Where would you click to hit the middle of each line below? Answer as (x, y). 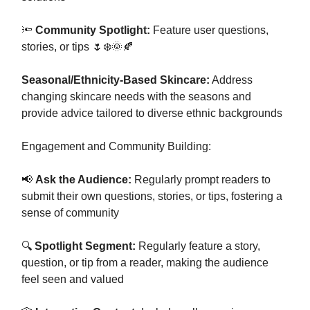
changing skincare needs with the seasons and (136, 97)
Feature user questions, (209, 30)
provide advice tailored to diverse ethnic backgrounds (152, 113)
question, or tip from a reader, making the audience (145, 263)
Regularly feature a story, (198, 246)
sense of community (70, 213)
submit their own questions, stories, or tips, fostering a (152, 197)
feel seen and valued (73, 280)
